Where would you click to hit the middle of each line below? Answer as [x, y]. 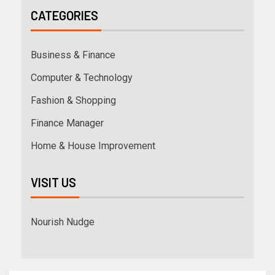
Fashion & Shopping [73, 101]
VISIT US [53, 183]
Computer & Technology [82, 78]
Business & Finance [73, 55]
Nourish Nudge [63, 222]
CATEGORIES [64, 16]
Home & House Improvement [93, 146]
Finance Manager [67, 123]
